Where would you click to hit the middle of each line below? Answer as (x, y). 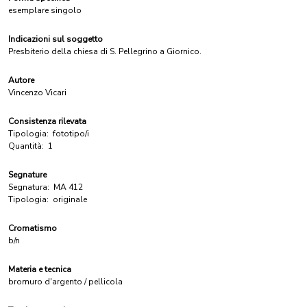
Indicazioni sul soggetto (56, 39)
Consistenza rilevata (47, 121)
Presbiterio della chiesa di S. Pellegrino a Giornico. (105, 51)
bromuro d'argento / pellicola (65, 282)
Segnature (27, 175)
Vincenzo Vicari (37, 93)
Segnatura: (29, 187)
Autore (21, 80)
